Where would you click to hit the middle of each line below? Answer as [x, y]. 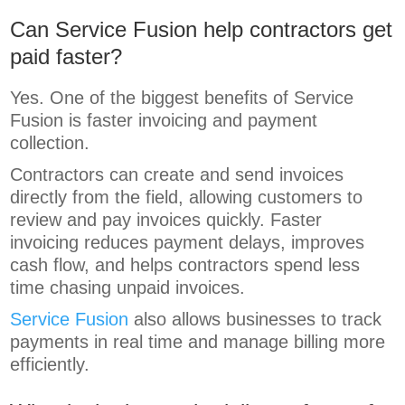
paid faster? [66, 57]
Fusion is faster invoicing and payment [164, 121]
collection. [50, 143]
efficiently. [50, 365]
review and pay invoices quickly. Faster [166, 220]
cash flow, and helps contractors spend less [185, 265]
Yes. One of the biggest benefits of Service [182, 98]
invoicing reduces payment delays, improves [188, 243]
